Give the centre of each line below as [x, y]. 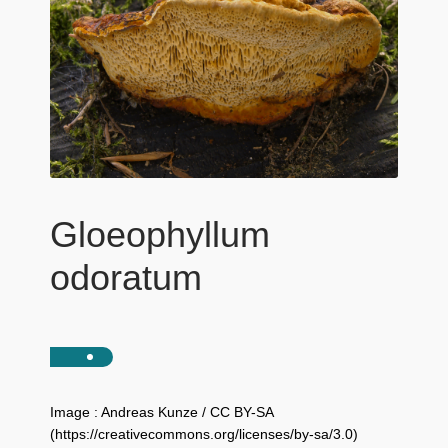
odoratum [125, 277]
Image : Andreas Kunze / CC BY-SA [161, 412]
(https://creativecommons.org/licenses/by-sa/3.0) [203, 434]
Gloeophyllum [159, 234]
